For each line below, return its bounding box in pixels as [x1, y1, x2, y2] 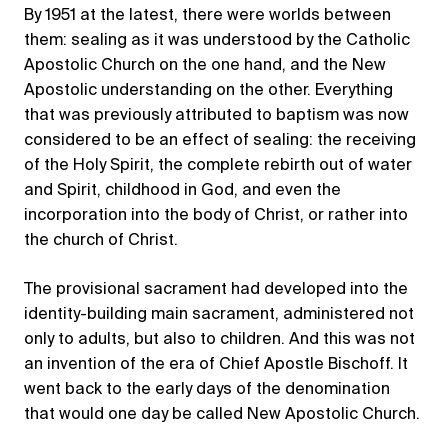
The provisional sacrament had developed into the [24, 281, 408, 298]
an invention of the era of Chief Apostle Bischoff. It [24, 356, 408, 373]
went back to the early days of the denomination [24, 381, 390, 398]
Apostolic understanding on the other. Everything [24, 82, 393, 99]
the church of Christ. [24, 232, 178, 249]
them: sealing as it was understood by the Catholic [24, 32, 410, 49]
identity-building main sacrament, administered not [24, 306, 414, 323]
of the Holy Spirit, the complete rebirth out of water [24, 157, 412, 174]
